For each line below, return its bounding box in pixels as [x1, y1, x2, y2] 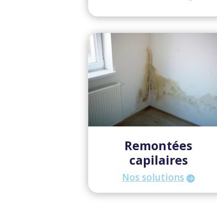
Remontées [124, 137, 193, 154]
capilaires [129, 152, 188, 169]
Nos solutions [122, 171, 185, 184]
